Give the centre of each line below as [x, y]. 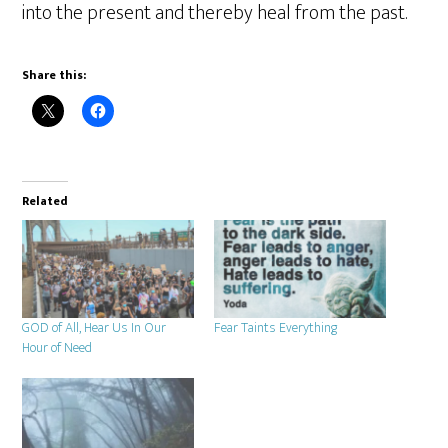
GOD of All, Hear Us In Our [94, 327]
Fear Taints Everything [275, 327]
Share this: [54, 74]
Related [45, 200]
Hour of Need [57, 347]
